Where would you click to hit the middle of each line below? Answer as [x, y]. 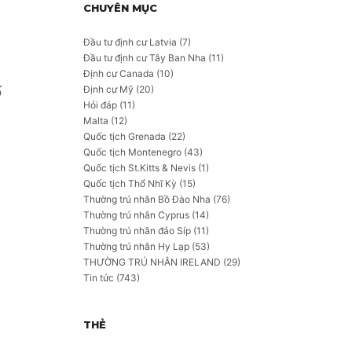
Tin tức [99, 278]
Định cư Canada [119, 73]
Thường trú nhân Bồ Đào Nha [147, 199]
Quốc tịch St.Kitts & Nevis [139, 168]
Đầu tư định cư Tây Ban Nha [145, 58]
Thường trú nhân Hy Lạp [136, 246]
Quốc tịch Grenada [125, 136]
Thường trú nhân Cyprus [136, 215]
